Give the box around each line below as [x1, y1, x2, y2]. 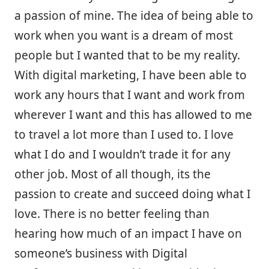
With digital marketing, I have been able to [14, 67, 247, 83]
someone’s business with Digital [14, 245, 187, 261]
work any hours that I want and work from [14, 86, 245, 103]
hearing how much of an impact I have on [14, 225, 242, 241]
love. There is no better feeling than [14, 205, 210, 222]
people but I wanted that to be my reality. [14, 47, 240, 63]
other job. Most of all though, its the [14, 166, 211, 182]
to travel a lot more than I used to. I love [14, 126, 234, 142]
